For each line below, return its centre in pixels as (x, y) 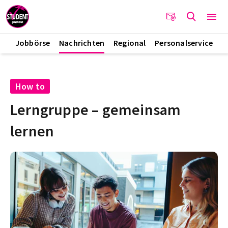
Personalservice (184, 43)
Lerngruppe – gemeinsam (96, 109)
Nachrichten (82, 43)
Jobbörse (33, 43)
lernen (32, 131)
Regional (130, 43)
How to (30, 86)
